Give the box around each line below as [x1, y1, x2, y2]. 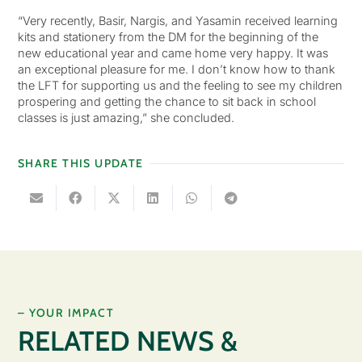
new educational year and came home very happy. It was [17, 45, 328, 60]
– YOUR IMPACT [17, 305, 114, 321]
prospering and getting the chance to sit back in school [17, 94, 316, 108]
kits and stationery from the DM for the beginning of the [17, 29, 318, 44]
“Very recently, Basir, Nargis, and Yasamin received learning [17, 13, 338, 27]
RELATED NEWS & [17, 324, 238, 359]
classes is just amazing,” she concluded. [17, 110, 234, 124]
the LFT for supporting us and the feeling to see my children [17, 78, 343, 92]
